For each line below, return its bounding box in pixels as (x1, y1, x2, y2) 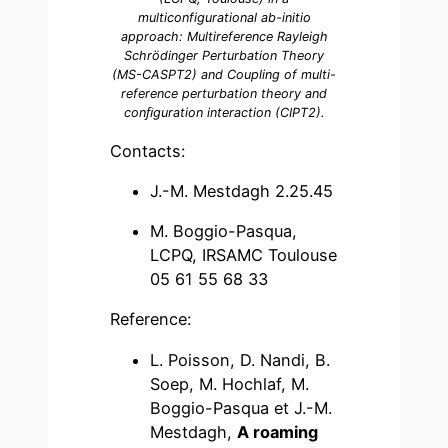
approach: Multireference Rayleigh (120, 29, 328, 45)
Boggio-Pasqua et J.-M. (150, 397, 333, 418)
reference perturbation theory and (121, 86, 327, 102)
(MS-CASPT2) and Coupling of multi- (112, 67, 336, 83)
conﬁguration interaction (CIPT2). (123, 105, 325, 121)
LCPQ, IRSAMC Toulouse (150, 245, 338, 266)
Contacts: (110, 140, 186, 161)
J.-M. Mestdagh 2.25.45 (150, 180, 334, 201)
